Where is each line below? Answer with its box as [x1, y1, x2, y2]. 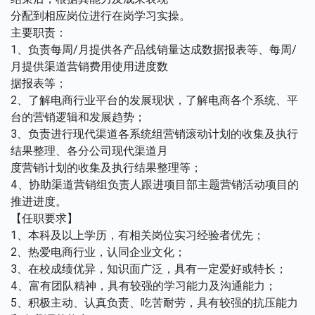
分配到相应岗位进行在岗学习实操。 [11, 8, 191, 23]
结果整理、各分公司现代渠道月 [11, 143, 168, 158]
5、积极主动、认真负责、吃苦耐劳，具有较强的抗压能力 [11, 295, 298, 310]
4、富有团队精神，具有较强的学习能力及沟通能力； [11, 278, 276, 293]
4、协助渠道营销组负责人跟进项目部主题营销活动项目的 [11, 177, 299, 192]
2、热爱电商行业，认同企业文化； [11, 245, 186, 259]
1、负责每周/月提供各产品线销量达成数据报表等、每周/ [11, 42, 297, 57]
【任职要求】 [11, 211, 78, 226]
